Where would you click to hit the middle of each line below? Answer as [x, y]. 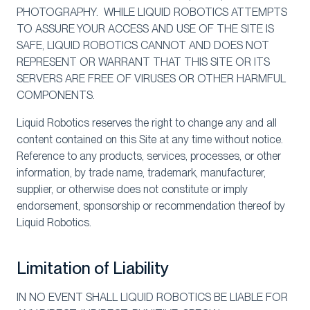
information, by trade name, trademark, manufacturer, [141, 173]
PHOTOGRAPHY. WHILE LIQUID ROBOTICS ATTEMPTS [152, 12]
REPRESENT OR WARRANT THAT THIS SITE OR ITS [143, 62]
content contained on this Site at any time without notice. [151, 139]
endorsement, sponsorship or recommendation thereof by [151, 206]
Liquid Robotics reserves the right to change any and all [147, 123]
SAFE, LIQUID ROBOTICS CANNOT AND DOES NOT [143, 45]
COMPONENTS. [56, 95]
